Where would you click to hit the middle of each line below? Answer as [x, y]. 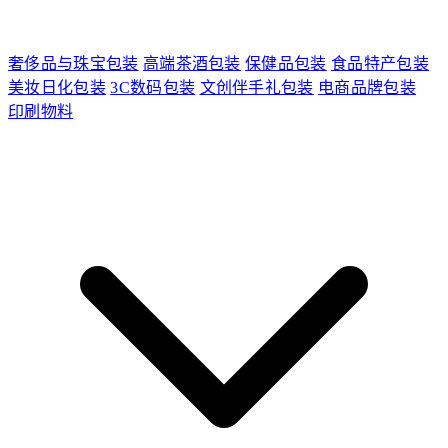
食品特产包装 [380, 63]
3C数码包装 [153, 87]
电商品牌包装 [367, 87]
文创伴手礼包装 [256, 87]
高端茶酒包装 [191, 63]
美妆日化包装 [57, 87]
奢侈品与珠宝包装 [73, 63]
